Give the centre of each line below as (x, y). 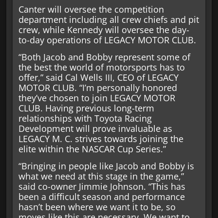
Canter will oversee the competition (91, 9)
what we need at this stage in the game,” (101, 176)
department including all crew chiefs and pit (109, 19)
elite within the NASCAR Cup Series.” (92, 149)
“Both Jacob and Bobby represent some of (104, 57)
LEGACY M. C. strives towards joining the (101, 139)
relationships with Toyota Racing (85, 118)
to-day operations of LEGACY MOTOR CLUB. (107, 40)
